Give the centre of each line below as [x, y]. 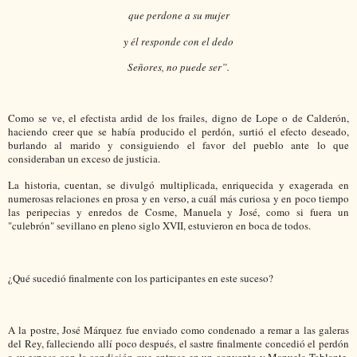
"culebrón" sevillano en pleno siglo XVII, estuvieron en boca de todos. [159, 225]
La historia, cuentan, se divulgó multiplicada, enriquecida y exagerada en [178, 184]
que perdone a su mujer [178, 15]
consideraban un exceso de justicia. [84, 159]
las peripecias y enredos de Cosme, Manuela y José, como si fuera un [178, 212]
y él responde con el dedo [178, 41]
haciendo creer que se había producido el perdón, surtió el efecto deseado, [178, 132]
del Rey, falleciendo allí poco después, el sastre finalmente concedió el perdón [178, 344]
